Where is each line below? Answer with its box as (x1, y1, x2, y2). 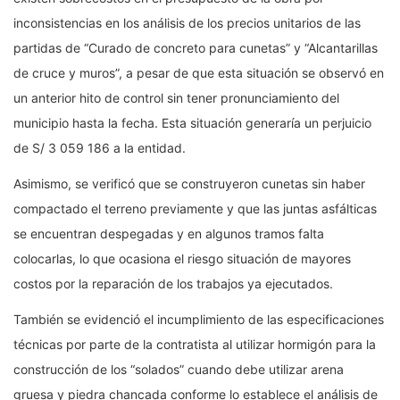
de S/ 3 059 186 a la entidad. (13, 139, 186, 155)
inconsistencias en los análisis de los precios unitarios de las (13, 14, 361, 30)
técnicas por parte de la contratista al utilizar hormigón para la (13, 336, 376, 352)
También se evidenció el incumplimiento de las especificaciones (13, 311, 384, 327)
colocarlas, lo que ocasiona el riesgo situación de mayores (13, 250, 351, 266)
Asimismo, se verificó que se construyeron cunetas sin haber (13, 175, 365, 191)
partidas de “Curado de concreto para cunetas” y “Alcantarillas (13, 39, 378, 55)
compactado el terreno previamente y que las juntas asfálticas (13, 200, 377, 216)
